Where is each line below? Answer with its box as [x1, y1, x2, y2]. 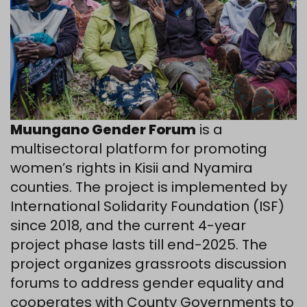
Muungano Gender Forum [10, 119, 196, 139]
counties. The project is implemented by [10, 177, 287, 197]
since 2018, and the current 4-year [10, 215, 246, 235]
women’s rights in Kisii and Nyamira [10, 158, 253, 177]
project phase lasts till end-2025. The [10, 234, 267, 254]
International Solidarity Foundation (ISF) [10, 196, 284, 216]
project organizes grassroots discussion [10, 254, 286, 273]
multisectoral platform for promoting [10, 138, 267, 158]
